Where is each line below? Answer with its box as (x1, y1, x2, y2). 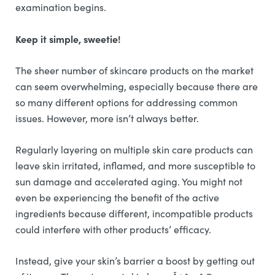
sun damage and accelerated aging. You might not (15, 175, 242, 188)
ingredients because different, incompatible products (15, 207, 253, 220)
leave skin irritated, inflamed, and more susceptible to (15, 159, 255, 172)
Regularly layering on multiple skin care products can (15, 143, 253, 156)
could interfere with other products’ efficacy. (15, 223, 214, 236)
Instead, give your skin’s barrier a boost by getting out (15, 254, 255, 267)
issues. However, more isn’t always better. (15, 112, 201, 125)
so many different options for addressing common (15, 96, 238, 109)
